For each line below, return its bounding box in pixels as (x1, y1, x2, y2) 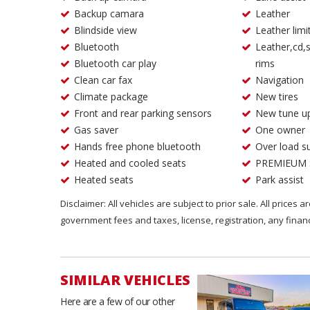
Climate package (74, 90, 148, 103)
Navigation (255, 73, 304, 86)
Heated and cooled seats (109, 156, 186, 170)
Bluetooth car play (122, 57, 156, 70)
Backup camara (74, 7, 144, 20)
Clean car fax (74, 73, 132, 86)
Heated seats (74, 173, 134, 186)
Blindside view (74, 24, 137, 37)
